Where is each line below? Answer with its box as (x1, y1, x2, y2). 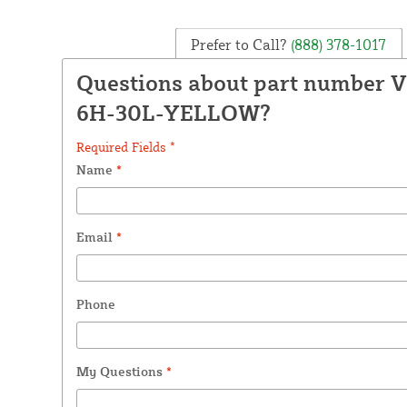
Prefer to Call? (191, 35, 288, 54)
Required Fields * (75, 138, 175, 154)
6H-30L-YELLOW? (75, 98, 271, 126)
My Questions (75, 362, 166, 379)
